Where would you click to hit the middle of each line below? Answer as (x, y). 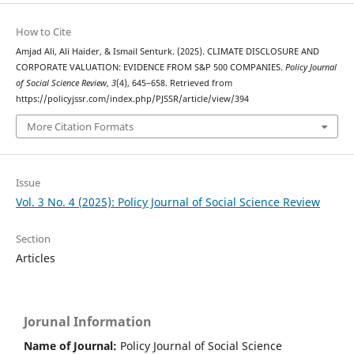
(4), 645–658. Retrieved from (174, 83)
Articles (35, 258)
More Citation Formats (80, 127)
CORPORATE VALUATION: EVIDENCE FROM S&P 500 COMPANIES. (150, 67)
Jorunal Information (88, 321)
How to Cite (43, 31)
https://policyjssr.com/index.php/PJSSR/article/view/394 (132, 98)
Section (33, 238)
